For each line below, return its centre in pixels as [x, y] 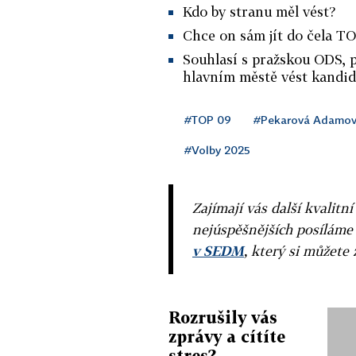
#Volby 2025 [217, 149]
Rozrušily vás [223, 317]
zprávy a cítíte [227, 336]
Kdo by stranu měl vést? [259, 11]
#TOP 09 [208, 119]
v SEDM [218, 250]
